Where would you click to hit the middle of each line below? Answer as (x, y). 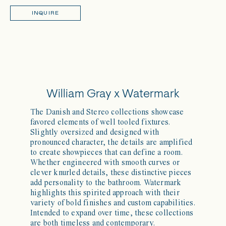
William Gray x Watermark (113, 94)
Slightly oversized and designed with (95, 132)
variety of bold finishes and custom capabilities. (113, 203)
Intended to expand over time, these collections (112, 213)
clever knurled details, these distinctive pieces (111, 173)
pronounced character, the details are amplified (111, 143)
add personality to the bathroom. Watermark (106, 183)
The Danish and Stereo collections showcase (107, 112)
